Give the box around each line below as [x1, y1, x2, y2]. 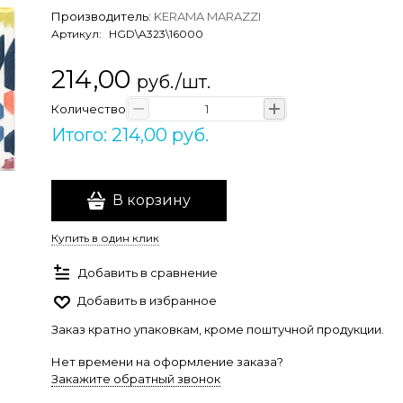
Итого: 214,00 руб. [51, 124, 209, 146]
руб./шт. [137, 71, 210, 93]
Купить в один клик [51, 231, 159, 245]
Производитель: [51, 9, 154, 23]
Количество [51, 101, 126, 116]
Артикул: [51, 27, 104, 40]
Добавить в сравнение [78, 264, 218, 280]
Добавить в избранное [77, 293, 217, 308]
